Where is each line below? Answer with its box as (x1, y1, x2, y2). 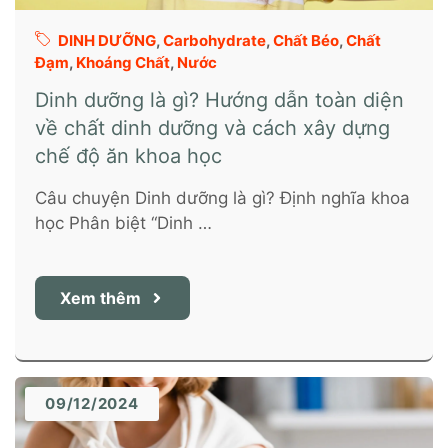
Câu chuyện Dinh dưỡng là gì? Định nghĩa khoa (35, 188, 410, 208)
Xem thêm (60, 288, 141, 308)
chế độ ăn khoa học (35, 144, 222, 168)
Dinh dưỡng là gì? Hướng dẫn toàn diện (35, 88, 404, 112)
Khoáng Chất (76, 53, 170, 72)
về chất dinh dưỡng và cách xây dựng (35, 116, 390, 140)
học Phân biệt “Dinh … (35, 213, 212, 233)
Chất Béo (272, 31, 339, 50)
